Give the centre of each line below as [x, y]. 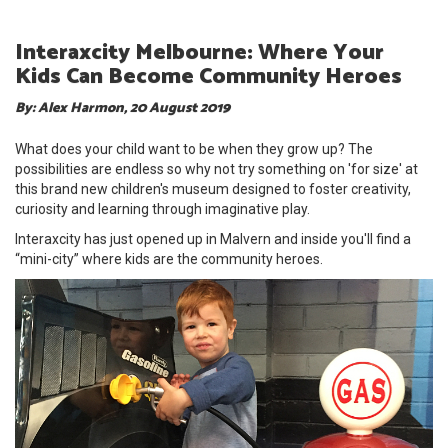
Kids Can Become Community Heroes [208, 77]
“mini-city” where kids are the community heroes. [170, 259]
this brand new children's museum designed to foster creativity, [213, 189]
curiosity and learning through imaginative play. [162, 209]
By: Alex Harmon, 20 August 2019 [122, 109]
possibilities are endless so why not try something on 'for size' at [216, 169]
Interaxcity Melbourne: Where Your [199, 53]
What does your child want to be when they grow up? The [194, 149]
